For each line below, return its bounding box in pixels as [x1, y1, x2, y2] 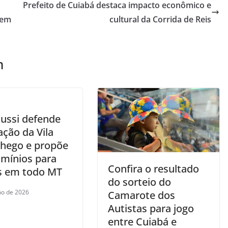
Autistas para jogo [108, 201, 194, 215]
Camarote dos [108, 188, 175, 202]
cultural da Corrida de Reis [109, 14, 211, 25]
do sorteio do [108, 175, 171, 189]
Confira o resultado [108, 161, 199, 176]
